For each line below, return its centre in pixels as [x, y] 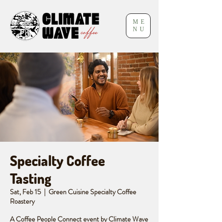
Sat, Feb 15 [26, 192]
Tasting [30, 178]
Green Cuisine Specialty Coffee [92, 192]
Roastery [22, 201]
